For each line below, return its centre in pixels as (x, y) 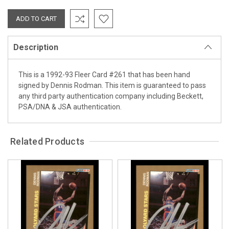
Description (36, 47)
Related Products (48, 141)
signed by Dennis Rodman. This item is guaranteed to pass (112, 85)
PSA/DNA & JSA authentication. (70, 107)
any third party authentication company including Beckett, (111, 96)
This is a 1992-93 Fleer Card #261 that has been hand (104, 74)
